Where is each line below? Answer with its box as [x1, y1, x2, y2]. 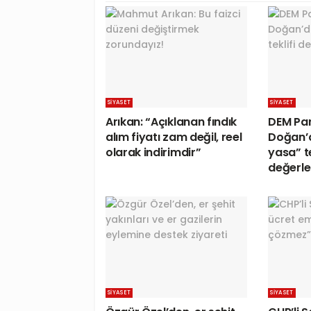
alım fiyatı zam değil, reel [106, 128, 242, 145]
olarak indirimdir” [106, 144, 201, 160]
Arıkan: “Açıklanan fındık [106, 113, 237, 130]
